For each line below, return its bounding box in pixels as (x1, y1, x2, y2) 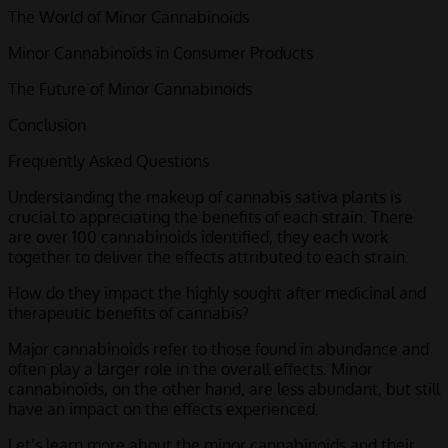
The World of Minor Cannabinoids (8, 7, 249, 28)
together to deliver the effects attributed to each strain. (8, 247, 413, 268)
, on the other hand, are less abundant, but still (104, 379, 440, 400)
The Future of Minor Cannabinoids (8, 79, 252, 100)
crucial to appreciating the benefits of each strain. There (8, 207, 413, 228)
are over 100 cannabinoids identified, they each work (8, 227, 388, 248)
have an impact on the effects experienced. (8, 399, 319, 420)
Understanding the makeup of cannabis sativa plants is (8, 187, 401, 208)
